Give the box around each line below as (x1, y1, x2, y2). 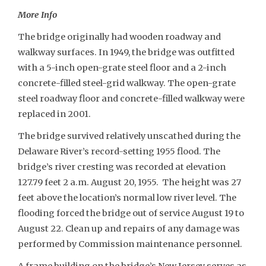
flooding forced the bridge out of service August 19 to (18, 207, 244, 218)
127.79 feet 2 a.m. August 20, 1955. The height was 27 (18, 176, 241, 188)
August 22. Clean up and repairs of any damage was (18, 223, 240, 234)
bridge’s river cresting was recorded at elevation (18, 161, 226, 172)
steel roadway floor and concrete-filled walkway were (18, 93, 245, 104)
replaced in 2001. (18, 109, 91, 119)
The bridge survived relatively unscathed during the (18, 130, 240, 141)
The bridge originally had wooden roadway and (18, 31, 221, 42)
